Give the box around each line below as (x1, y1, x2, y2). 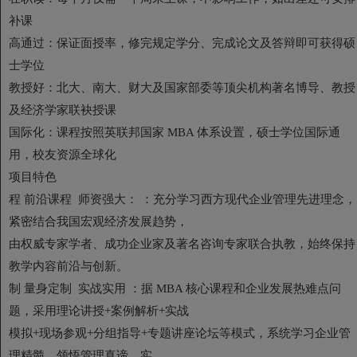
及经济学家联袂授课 (9, 103, 116, 116)
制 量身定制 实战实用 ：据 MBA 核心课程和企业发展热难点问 (9, 281, 341, 295)
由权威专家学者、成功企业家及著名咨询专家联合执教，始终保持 (9, 237, 355, 250)
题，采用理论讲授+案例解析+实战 (9, 304, 189, 317)
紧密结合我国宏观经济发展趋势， (9, 214, 188, 228)
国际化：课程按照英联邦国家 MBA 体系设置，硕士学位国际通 (9, 125, 340, 139)
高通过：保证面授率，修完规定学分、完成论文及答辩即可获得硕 (9, 36, 355, 49)
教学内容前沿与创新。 (9, 259, 128, 273)
